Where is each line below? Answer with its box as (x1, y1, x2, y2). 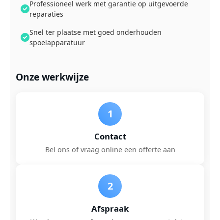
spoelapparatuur (29, 38, 85, 47)
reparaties (29, 9, 63, 19)
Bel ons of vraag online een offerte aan (45, 145, 175, 154)
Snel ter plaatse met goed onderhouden (29, 27, 162, 37)
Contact (94, 131, 126, 142)
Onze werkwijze (16, 70, 89, 83)
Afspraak (91, 203, 129, 214)
